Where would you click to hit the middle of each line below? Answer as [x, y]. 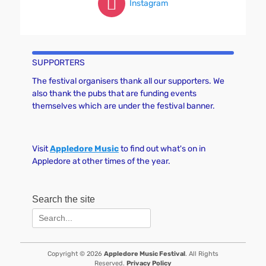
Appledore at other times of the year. [101, 161]
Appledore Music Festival [145, 254]
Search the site [64, 199]
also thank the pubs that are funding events [114, 94]
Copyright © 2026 [76, 254]
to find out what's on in [162, 149]
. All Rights [202, 254]
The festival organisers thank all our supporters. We [128, 81]
